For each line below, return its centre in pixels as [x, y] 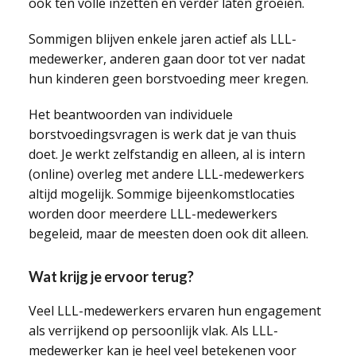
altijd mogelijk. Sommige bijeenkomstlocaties [161, 194]
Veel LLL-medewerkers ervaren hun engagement [174, 311]
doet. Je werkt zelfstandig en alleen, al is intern [166, 154]
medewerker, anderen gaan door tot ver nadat [166, 59]
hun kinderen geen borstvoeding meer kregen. [168, 79]
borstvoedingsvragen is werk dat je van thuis [162, 134]
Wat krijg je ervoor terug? [111, 277]
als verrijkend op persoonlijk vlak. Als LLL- [153, 331]
